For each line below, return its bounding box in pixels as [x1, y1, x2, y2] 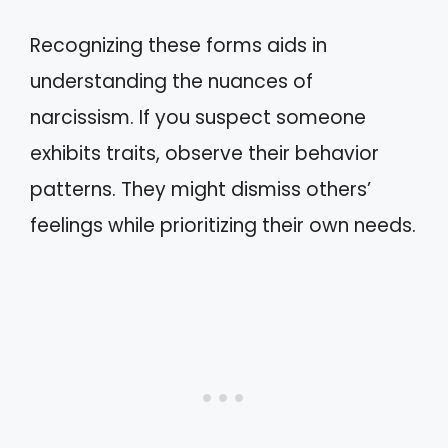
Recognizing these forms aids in [30, 32, 327, 59]
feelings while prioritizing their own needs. [30, 212, 416, 239]
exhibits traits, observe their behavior [30, 140, 379, 167]
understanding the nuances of [30, 68, 313, 95]
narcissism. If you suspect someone [30, 104, 366, 131]
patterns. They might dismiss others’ [30, 176, 371, 203]
